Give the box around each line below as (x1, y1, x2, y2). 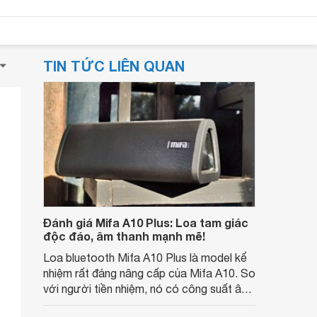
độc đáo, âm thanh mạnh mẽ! (43, 229, 205, 243)
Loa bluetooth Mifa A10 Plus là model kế (43, 251, 247, 264)
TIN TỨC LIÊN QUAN (43, 57, 185, 74)
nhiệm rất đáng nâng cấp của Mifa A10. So (43, 267, 255, 279)
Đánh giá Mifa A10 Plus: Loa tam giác (43, 216, 248, 229)
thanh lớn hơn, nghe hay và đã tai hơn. (43, 298, 232, 311)
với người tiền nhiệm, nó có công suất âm (43, 282, 250, 295)
